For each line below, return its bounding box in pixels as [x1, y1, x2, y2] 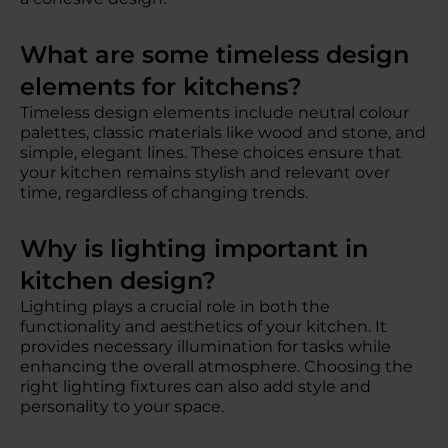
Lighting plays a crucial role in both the [20, 297, 330, 316]
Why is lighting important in [20, 234, 368, 263]
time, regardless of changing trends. [20, 183, 308, 202]
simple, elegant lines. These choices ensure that [20, 143, 402, 162]
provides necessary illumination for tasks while [20, 337, 391, 356]
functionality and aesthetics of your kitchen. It [20, 317, 387, 336]
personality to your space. [20, 397, 224, 416]
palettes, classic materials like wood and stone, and [20, 123, 426, 142]
